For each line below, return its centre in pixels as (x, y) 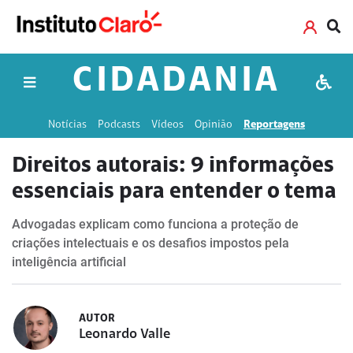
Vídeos (167, 125)
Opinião (214, 125)
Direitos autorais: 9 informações (173, 166)
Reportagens (274, 125)
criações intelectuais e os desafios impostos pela (150, 243)
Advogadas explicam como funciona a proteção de (155, 224)
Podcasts (119, 125)
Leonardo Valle (124, 335)
